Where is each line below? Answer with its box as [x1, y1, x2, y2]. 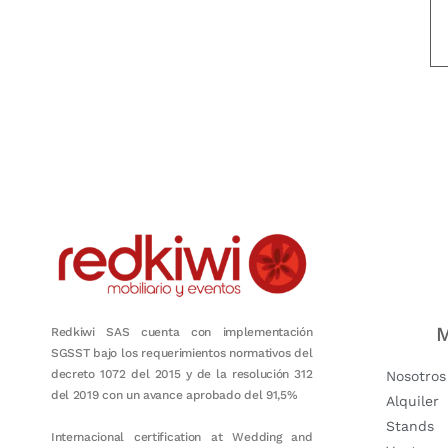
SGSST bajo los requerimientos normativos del [50, 345, 313, 360]
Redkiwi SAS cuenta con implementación [50, 324, 313, 339]
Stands [386, 418, 435, 434]
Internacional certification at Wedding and [50, 429, 313, 444]
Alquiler [386, 393, 440, 409]
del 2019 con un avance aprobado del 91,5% [50, 387, 298, 402]
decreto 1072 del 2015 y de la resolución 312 [50, 366, 313, 381]
